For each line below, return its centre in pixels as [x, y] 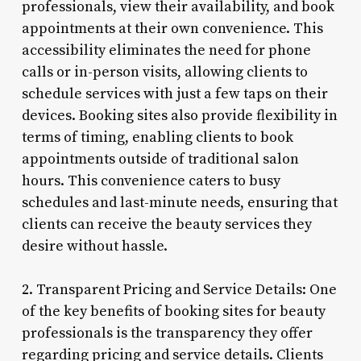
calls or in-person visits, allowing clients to [164, 72]
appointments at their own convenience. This [172, 28]
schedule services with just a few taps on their [174, 93]
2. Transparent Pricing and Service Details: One [179, 289]
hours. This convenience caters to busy [151, 180]
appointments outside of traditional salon [160, 159]
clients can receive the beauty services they [166, 224]
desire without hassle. [94, 246]
